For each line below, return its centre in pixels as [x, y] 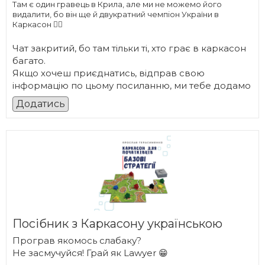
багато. [29, 61]
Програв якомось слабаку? [77, 240]
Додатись [41, 104]
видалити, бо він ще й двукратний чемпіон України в [116, 14]
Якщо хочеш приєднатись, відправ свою [109, 73]
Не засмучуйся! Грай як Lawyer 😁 [90, 253]
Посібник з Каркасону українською [117, 224]
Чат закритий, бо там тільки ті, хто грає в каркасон [129, 48]
